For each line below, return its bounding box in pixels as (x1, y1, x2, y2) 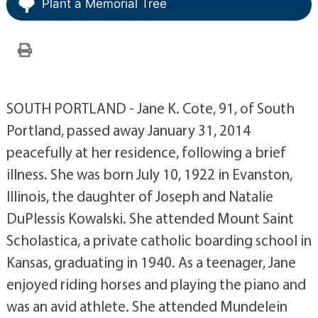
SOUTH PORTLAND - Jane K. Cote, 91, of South (6, 99, 295, 117)
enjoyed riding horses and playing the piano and (6, 275, 306, 293)
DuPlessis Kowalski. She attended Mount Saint (6, 209, 294, 227)
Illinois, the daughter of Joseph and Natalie (6, 187, 273, 205)
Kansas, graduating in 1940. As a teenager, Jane (6, 253, 296, 271)
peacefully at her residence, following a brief (6, 143, 286, 161)
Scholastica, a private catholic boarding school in (6, 231, 312, 249)
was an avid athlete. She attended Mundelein (6, 297, 287, 315)
